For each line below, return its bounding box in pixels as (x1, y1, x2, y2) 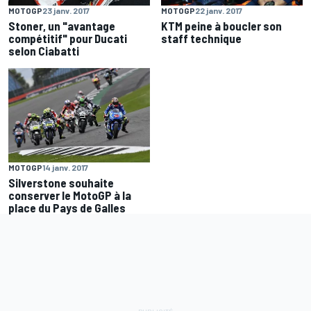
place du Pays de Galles (8, 201, 126, 215)
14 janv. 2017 (42, 162, 88, 173)
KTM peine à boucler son (161, 19, 282, 33)
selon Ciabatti (8, 44, 79, 58)
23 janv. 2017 (42, 6, 90, 16)
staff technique (161, 31, 242, 46)
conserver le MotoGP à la (8, 188, 131, 203)
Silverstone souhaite (8, 176, 114, 190)
